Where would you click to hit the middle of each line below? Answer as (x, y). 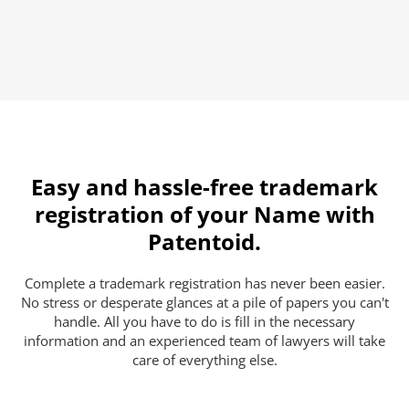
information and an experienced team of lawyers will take (204, 340)
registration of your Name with (204, 214)
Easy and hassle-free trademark (204, 186)
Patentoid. (204, 241)
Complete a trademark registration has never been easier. (204, 283)
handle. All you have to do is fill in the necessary (204, 321)
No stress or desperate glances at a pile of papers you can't (204, 302)
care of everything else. (204, 359)
